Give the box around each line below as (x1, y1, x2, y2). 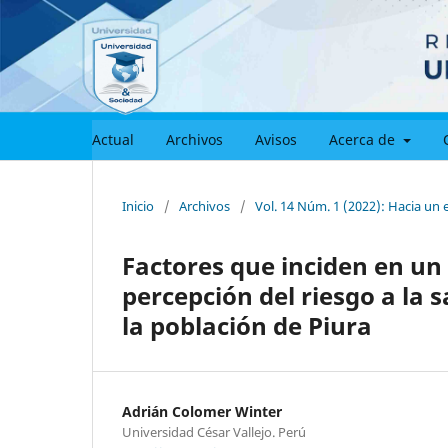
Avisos (255, 129, 297, 149)
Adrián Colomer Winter (122, 401, 282, 421)
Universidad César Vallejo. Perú (122, 422, 306, 441)
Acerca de (329, 129, 399, 149)
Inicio (122, 196, 154, 215)
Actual (92, 129, 134, 149)
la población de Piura (122, 308, 372, 342)
